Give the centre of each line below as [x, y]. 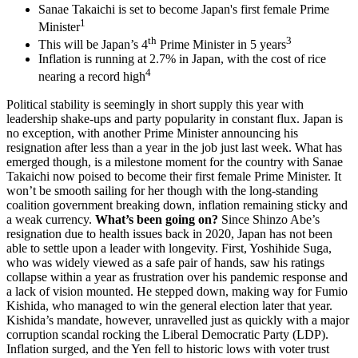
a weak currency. [51, 219]
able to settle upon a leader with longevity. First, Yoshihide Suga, [169, 248]
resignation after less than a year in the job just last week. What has [174, 147]
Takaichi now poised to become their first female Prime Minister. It [174, 176]
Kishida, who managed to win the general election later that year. [169, 305]
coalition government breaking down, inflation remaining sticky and [177, 205]
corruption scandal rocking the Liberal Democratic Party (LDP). [167, 334]
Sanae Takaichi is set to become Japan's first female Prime [184, 9]
